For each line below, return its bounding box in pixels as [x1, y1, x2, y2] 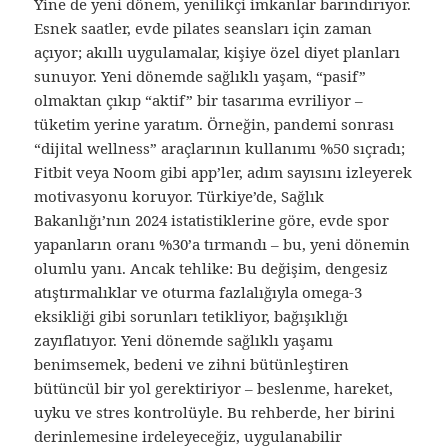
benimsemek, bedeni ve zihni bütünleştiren [34, 353, 350, 374]
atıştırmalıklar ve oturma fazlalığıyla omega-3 [34, 281, 363, 302]
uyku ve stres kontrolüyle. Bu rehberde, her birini [34, 401, 396, 422]
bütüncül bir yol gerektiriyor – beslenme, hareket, [34, 377, 394, 398]
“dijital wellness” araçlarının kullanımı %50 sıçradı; [34, 137, 406, 158]
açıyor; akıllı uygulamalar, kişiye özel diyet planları [34, 41, 401, 62]
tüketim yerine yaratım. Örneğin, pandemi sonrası [34, 113, 395, 134]
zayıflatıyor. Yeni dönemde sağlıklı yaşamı [34, 329, 334, 350]
